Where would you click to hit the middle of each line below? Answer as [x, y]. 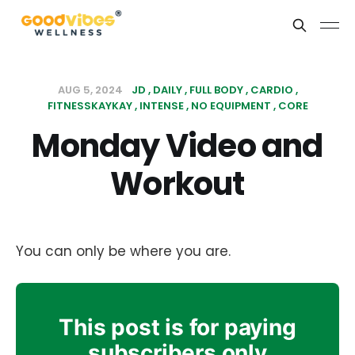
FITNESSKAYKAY [90, 106]
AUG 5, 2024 [91, 90]
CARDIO [271, 90]
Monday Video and [177, 146]
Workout [177, 184]
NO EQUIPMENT [231, 106]
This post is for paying [177, 327]
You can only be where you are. [123, 251]
